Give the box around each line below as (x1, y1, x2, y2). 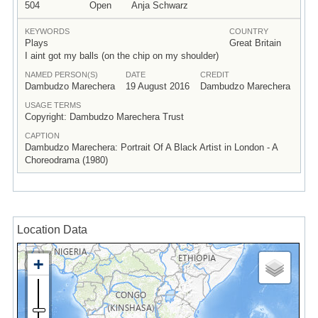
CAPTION (24, 131, 60, 140)
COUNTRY (229, 26, 268, 35)
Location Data (16, 223, 87, 236)
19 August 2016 (125, 80, 190, 92)
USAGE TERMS (24, 100, 81, 109)
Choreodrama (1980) (24, 154, 108, 165)
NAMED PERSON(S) (24, 70, 98, 79)
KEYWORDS (24, 26, 70, 35)
